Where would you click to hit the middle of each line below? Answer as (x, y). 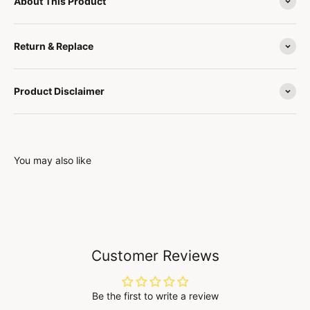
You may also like (53, 160)
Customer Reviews (155, 255)
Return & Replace (54, 46)
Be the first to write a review (155, 295)
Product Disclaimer (59, 91)
